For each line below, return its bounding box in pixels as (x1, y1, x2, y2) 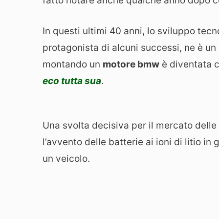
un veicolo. (43, 153, 90, 164)
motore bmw (103, 58, 159, 70)
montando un (43, 58, 103, 70)
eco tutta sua (43, 75, 101, 87)
